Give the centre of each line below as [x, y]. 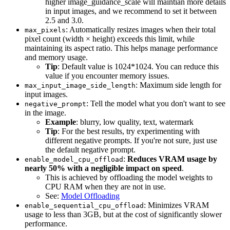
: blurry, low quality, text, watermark [135, 122]
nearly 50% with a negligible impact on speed [103, 168]
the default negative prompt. [90, 149]
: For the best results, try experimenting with [129, 131]
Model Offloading [90, 196]
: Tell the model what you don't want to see [156, 103]
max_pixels [45, 30]
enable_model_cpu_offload [74, 159]
